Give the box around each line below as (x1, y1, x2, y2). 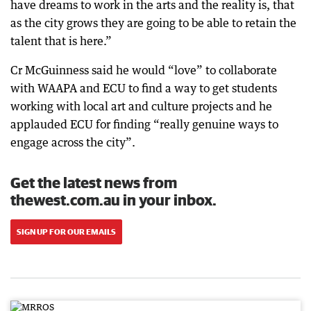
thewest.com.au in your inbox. (10, 190, 217, 208)
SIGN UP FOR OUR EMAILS (17, 226, 116, 236)
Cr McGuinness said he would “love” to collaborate (10, 62, 277, 77)
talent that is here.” (10, 33, 112, 48)
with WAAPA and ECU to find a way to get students (10, 81, 277, 95)
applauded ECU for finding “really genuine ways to (10, 117, 278, 131)
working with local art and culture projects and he (10, 99, 272, 113)
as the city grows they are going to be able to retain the (10, 15, 296, 30)
